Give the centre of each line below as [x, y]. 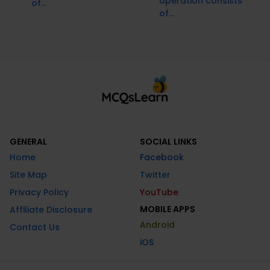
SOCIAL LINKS [168, 142]
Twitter [155, 175]
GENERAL [28, 142]
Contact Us [35, 228]
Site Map [28, 175]
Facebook [162, 158]
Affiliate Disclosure [51, 210]
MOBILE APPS [168, 209]
